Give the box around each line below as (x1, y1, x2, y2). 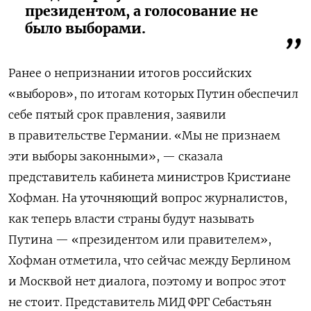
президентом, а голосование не (25, 2, 258, 19)
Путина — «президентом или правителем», (8, 232, 271, 246)
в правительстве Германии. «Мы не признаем (8, 128, 280, 142)
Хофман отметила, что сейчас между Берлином (8, 253, 291, 267)
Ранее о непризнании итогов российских (8, 65, 251, 80)
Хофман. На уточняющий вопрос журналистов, (8, 190, 287, 205)
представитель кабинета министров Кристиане (8, 169, 291, 184)
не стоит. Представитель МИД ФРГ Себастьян (8, 294, 271, 309)
